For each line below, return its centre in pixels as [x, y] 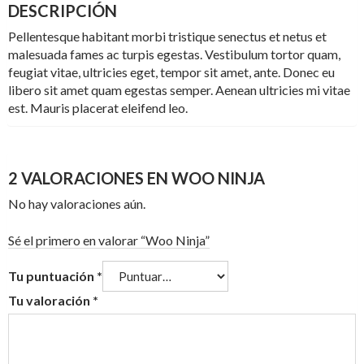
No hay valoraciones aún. [76, 203]
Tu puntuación [52, 275]
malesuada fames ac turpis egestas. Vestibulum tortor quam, [174, 54]
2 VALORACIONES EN [89, 178]
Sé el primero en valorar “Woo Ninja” [108, 240]
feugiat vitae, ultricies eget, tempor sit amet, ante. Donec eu [171, 71]
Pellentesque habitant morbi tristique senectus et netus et [167, 36]
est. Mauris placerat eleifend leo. [97, 107]
